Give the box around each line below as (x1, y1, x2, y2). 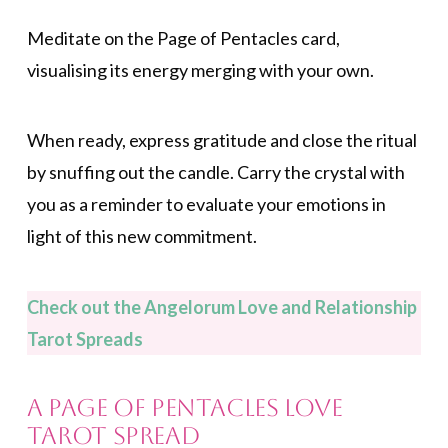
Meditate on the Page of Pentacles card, (26, 26, 340, 49)
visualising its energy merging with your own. (26, 58, 374, 81)
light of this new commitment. (26, 225, 257, 248)
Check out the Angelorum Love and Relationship (26, 295, 417, 318)
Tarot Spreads (26, 327, 143, 350)
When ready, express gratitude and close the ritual (26, 129, 417, 152)
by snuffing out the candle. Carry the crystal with (26, 161, 405, 184)
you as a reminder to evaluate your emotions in (26, 193, 386, 216)
